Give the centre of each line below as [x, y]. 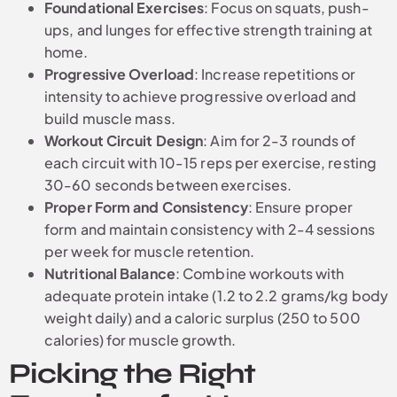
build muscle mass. [110, 118]
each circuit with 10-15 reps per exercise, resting [211, 163]
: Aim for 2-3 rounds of [280, 140]
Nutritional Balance [110, 273]
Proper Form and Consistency [146, 207]
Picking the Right [132, 374]
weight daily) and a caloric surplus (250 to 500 [202, 318]
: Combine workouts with [260, 273]
